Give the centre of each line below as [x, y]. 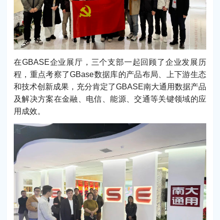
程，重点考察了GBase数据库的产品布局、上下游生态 [110, 74]
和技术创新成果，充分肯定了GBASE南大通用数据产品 [110, 86]
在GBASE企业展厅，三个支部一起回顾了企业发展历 [110, 62]
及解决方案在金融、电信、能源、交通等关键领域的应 [110, 99]
